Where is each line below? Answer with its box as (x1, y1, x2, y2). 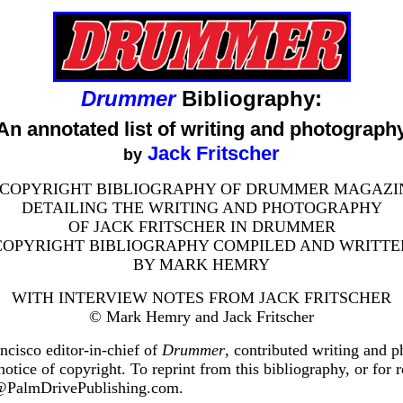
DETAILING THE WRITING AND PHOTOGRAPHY (21, 198, 382, 217)
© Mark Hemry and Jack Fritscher (89, 307, 314, 326)
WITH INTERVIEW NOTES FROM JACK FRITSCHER (12, 288, 391, 307)
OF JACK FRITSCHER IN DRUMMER (67, 217, 336, 236)
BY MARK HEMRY (133, 255, 270, 273)
